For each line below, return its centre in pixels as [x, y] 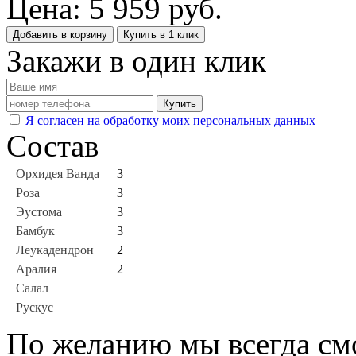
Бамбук [35, 230]
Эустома [39, 211]
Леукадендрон [55, 250]
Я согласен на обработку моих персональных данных [170, 120]
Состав [52, 145]
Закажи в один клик [136, 60]
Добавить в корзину [60, 34]
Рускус [35, 307]
